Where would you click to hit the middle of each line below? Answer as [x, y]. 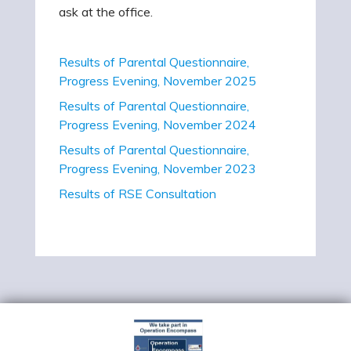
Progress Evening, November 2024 [157, 124]
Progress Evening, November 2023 [157, 168]
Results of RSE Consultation [138, 193]
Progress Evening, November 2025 [157, 80]
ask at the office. [106, 11]
